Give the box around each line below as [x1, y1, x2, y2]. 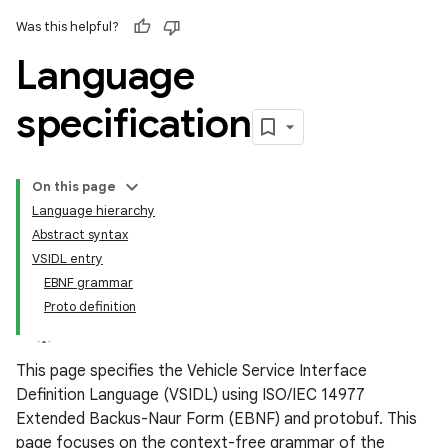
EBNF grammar [44, 274, 133, 291]
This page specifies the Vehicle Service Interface [16, 361, 367, 381]
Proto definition [44, 298, 136, 315]
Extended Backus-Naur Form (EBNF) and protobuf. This [16, 409, 417, 429]
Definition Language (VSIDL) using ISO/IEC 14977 [16, 385, 365, 405]
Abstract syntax [32, 226, 128, 243]
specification [16, 98, 252, 148]
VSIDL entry [32, 250, 103, 267]
